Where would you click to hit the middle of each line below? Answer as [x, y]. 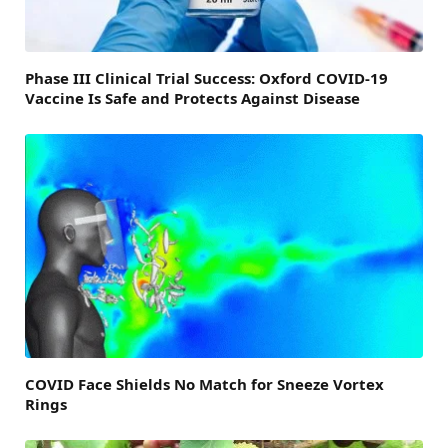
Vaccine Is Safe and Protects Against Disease [192, 98]
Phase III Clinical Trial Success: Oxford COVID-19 [206, 78]
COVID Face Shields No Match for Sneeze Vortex [204, 384]
